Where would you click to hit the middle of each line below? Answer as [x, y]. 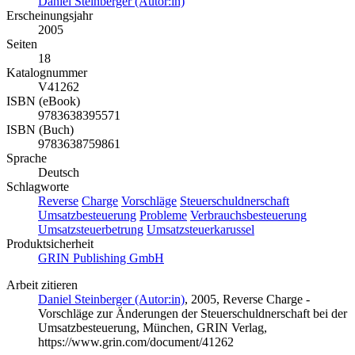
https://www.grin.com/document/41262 [136, 342]
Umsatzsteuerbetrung [91, 229]
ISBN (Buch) [40, 129]
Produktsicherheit [50, 243]
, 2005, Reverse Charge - [247, 299]
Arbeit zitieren [42, 284]
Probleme [163, 215]
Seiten [22, 44]
